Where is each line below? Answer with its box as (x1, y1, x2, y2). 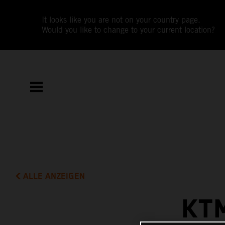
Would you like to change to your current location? (42, 25, 215, 35)
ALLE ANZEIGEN (23, 171, 85, 181)
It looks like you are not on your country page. (42, 15, 201, 25)
